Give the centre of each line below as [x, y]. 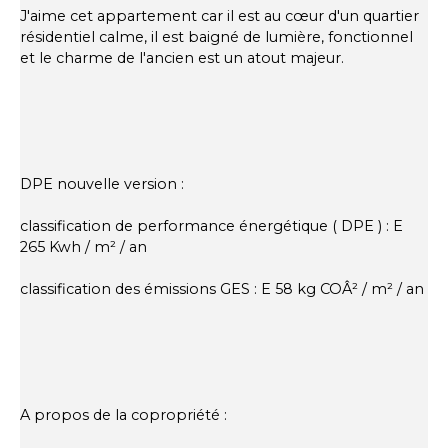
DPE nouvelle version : [102, 184]
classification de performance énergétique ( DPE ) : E [211, 226]
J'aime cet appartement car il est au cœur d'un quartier [219, 16]
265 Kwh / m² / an [83, 247]
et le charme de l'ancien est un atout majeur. [182, 58]
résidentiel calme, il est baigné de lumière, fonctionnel [216, 37]
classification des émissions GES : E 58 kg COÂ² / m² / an [222, 289]
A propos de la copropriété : [123, 415]
